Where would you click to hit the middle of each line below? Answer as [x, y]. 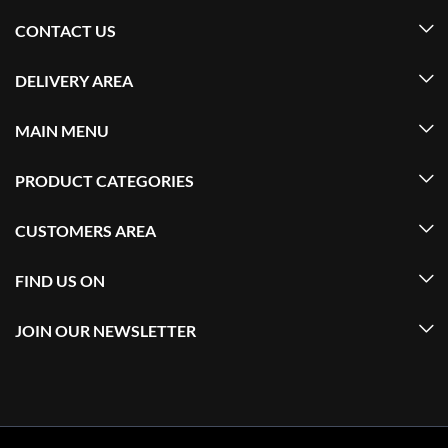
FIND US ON [60, 280]
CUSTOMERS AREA [85, 230]
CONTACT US [65, 30]
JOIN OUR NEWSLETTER [105, 330]
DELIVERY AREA [74, 80]
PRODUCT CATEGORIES [104, 180]
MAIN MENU [62, 130]
